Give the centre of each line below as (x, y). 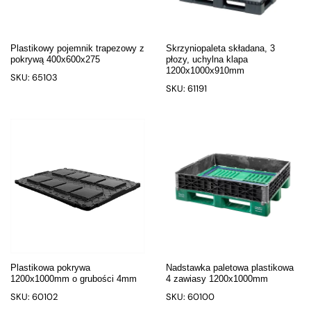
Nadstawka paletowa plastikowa (230, 267)
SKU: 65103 (34, 77)
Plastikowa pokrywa (50, 267)
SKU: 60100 (190, 296)
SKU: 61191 (186, 88)
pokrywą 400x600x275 (55, 59)
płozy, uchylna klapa (207, 59)
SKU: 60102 (34, 296)
